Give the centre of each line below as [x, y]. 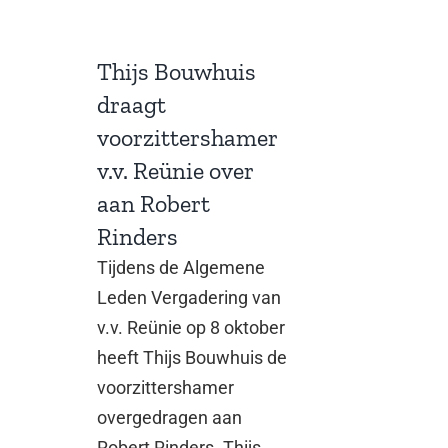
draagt [132, 105]
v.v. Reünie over [176, 171]
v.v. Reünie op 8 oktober [191, 328]
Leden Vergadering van [189, 298]
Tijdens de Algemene [181, 268]
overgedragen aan [170, 418]
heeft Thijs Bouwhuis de [192, 358]
